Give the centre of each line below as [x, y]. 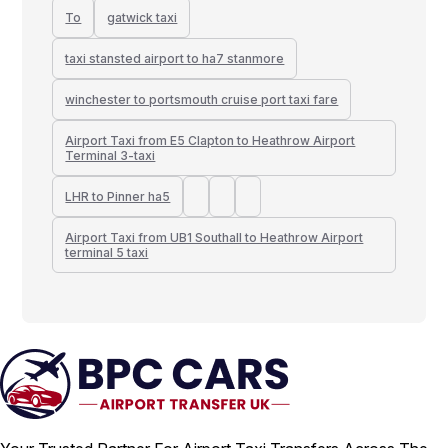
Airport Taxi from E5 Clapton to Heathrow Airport [210, 140]
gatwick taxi [142, 17]
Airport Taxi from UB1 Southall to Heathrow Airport [214, 237]
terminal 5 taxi [107, 252]
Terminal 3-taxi [110, 155]
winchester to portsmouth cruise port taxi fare [202, 99]
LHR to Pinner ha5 [118, 196]
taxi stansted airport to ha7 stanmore [175, 58]
